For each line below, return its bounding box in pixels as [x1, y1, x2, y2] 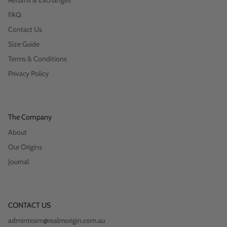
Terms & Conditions [8, 54, 67, 64]
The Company [8, 112, 52, 122]
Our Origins [8, 142, 42, 152]
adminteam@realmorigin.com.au [8, 216, 105, 225]
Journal [8, 157, 29, 167]
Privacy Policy [8, 69, 49, 79]
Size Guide [8, 40, 40, 49]
